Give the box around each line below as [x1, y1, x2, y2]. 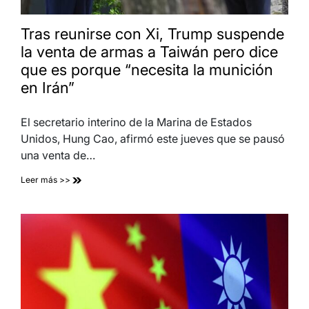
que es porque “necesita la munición [21, 60, 273, 79]
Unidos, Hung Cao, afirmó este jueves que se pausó [21, 131, 285, 146]
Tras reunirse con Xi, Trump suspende [21, 24, 284, 43]
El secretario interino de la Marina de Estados [21, 114, 252, 129]
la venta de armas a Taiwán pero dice [21, 42, 278, 61]
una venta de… [21, 148, 95, 162]
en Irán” [21, 78, 74, 97]
